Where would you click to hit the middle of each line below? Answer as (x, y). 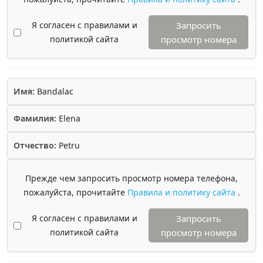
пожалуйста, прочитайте (75, 192)
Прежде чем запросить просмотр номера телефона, (131, 178)
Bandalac (54, 91)
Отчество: (35, 145)
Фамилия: (35, 118)
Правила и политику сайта (182, 192)
